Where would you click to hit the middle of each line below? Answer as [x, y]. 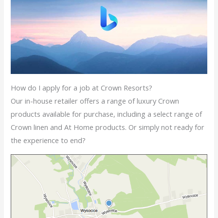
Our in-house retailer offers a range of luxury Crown [95, 101]
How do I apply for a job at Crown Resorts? [82, 88]
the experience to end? [48, 140]
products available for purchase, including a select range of [107, 114]
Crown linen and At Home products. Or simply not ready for [108, 127]
